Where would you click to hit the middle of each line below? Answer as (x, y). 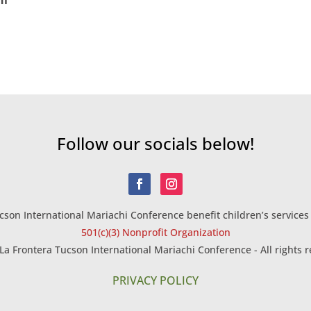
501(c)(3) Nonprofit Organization (155, 232)
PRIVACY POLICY (155, 280)
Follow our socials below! (155, 143)
